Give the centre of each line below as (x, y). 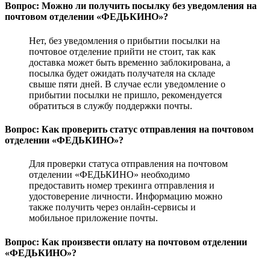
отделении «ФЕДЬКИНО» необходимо (109, 175)
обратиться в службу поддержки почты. (111, 105)
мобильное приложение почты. (93, 218)
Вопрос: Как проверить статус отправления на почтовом (129, 130)
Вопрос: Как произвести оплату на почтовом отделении (126, 242)
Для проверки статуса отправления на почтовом (128, 164)
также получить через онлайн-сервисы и (112, 207)
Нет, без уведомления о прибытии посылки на (124, 40)
